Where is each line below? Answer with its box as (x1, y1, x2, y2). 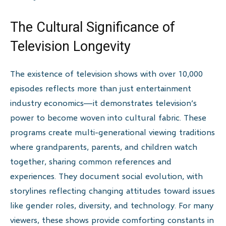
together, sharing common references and (10, 156, 172, 167)
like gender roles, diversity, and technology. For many (10, 200, 213, 211)
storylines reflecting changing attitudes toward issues (10, 185, 215, 196)
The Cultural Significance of (10, 19, 175, 36)
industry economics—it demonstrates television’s (10, 97, 197, 108)
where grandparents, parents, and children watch (10, 141, 197, 152)
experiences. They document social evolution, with (10, 171, 203, 182)
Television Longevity (10, 38, 131, 55)
